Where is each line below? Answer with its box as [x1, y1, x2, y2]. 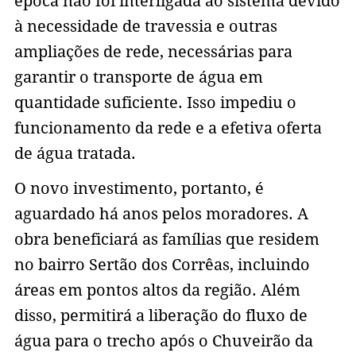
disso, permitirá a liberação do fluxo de [14, 305, 308, 325]
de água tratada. [14, 143, 136, 163]
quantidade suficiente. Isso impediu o [14, 92, 296, 112]
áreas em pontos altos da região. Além [14, 280, 300, 300]
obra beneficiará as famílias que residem [14, 229, 319, 249]
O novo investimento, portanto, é [14, 178, 264, 198]
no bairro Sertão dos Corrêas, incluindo [14, 254, 310, 274]
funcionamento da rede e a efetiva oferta [14, 118, 322, 137]
